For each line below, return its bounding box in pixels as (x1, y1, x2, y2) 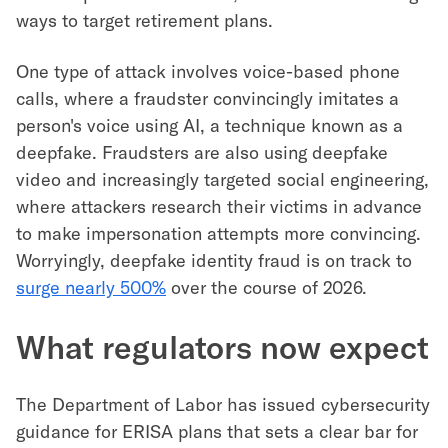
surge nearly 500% (16, 276, 166, 298)
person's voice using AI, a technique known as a (16, 114, 403, 136)
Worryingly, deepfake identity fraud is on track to (16, 249, 412, 271)
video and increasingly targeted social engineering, (16, 168, 429, 190)
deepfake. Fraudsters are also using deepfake (16, 141, 388, 163)
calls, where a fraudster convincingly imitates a (16, 87, 399, 109)
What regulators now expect (16, 327, 429, 365)
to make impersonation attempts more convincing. (16, 222, 421, 244)
